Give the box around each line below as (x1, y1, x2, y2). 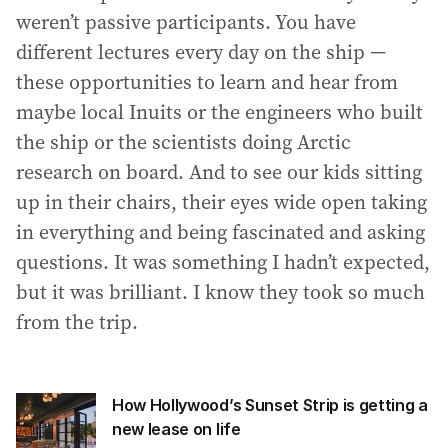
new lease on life (112, 419, 241, 439)
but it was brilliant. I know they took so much (16, 278, 425, 306)
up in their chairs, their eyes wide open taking (16, 188, 427, 216)
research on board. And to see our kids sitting (16, 158, 422, 186)
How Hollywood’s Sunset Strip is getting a (112, 395, 428, 415)
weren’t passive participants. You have (16, 8, 356, 36)
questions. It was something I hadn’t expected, (16, 248, 430, 276)
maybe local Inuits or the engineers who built (16, 98, 423, 126)
